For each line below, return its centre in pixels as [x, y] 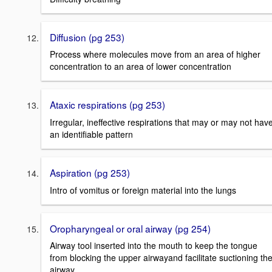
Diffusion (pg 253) [87, 37]
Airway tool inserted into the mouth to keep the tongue [154, 246]
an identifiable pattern [91, 134]
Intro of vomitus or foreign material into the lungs [143, 190]
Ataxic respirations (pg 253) [107, 105]
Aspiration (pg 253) [90, 172]
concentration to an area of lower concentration [141, 66]
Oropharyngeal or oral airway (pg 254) [130, 228]
